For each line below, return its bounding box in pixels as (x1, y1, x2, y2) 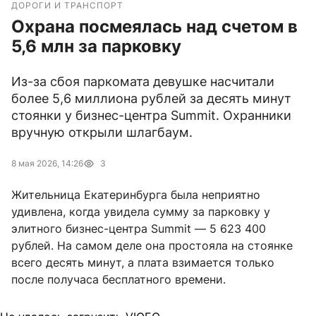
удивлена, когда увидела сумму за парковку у (11, 205, 270, 219)
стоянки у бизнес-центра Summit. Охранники (11, 108, 291, 123)
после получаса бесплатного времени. (11, 272, 226, 287)
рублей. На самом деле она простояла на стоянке (11, 238, 293, 253)
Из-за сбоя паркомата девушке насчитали (11, 74, 274, 90)
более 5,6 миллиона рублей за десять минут (11, 91, 291, 107)
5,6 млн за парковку (11, 36, 181, 57)
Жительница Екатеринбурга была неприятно (11, 188, 260, 202)
